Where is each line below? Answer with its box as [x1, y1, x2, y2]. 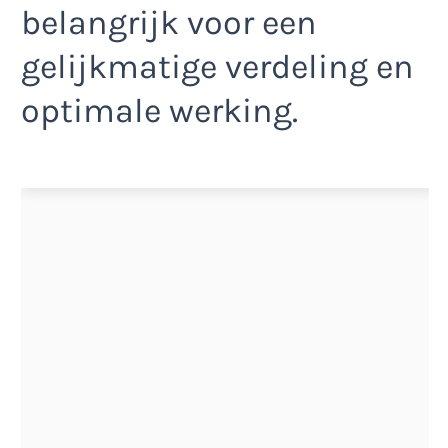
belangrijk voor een [21, 3, 317, 44]
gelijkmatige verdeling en [21, 47, 414, 88]
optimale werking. [21, 91, 298, 132]
